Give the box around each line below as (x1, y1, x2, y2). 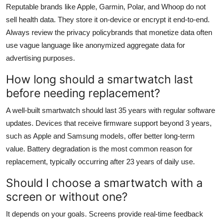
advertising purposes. (6, 53, 75, 62)
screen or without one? (6, 189, 128, 204)
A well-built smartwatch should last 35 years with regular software (6, 106, 215, 114)
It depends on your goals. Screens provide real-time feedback (6, 209, 203, 218)
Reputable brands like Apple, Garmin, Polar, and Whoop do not (6, 2, 206, 11)
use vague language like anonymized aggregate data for (6, 40, 185, 49)
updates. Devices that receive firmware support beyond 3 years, (6, 118, 212, 127)
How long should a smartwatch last (6, 72, 193, 86)
